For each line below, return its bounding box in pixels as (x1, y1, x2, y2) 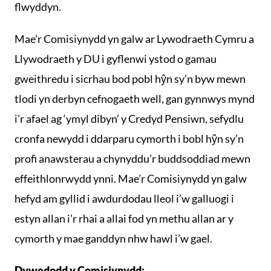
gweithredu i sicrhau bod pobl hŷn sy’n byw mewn (15, 72, 246, 85)
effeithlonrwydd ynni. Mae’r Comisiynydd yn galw (15, 172, 247, 185)
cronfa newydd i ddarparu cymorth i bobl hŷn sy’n (15, 132, 244, 145)
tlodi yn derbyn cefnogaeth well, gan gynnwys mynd (15, 92, 255, 105)
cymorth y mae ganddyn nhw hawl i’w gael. (15, 232, 212, 245)
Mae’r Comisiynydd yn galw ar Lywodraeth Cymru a (15, 32, 254, 45)
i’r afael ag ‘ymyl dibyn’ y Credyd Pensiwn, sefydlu (15, 112, 244, 125)
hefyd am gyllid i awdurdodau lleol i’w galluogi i (15, 192, 234, 205)
